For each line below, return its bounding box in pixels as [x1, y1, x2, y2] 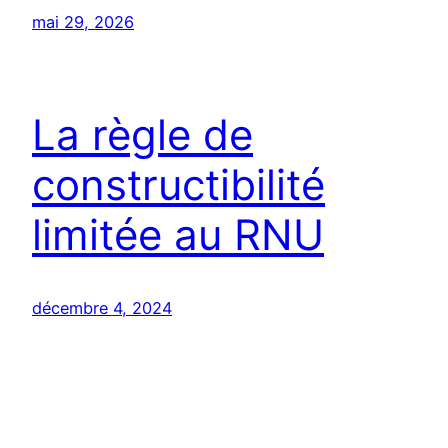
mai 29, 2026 [32, 11, 134, 32]
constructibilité [32, 158, 325, 210]
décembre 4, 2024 [32, 297, 172, 318]
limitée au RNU [32, 208, 324, 260]
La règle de [32, 108, 253, 160]
